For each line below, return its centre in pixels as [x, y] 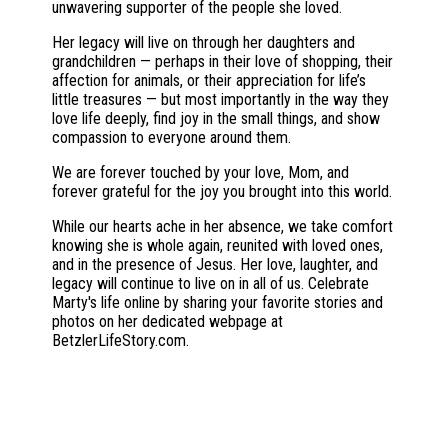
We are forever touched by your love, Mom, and [200, 172]
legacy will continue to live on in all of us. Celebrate [210, 283]
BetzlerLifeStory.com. [120, 340]
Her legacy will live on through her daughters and [203, 42]
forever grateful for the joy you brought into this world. [222, 191]
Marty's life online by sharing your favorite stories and [217, 302]
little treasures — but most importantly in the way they [220, 99]
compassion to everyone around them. [171, 137]
